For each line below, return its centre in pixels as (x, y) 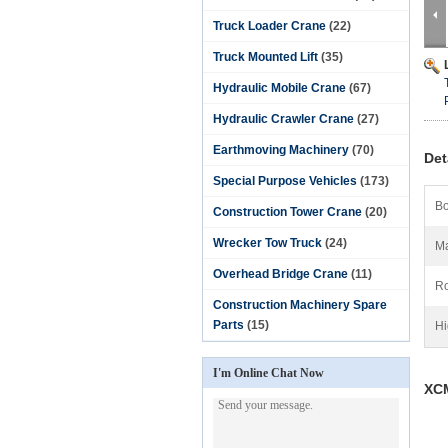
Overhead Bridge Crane (280, 274)
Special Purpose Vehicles (285, 181)
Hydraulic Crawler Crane (283, 119)
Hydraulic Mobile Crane (279, 88)
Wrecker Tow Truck (267, 243)
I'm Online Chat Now (268, 373)
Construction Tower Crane (287, 212)
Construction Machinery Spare (300, 305)
